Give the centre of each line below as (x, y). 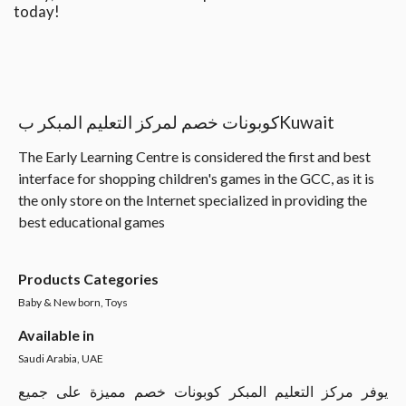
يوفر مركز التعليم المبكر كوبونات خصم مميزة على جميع (203, 391)
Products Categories (88, 279)
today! (37, 11)
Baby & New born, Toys (73, 302)
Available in (56, 335)
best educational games (92, 222)
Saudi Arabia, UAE (61, 358)
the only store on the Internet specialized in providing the (193, 200)
